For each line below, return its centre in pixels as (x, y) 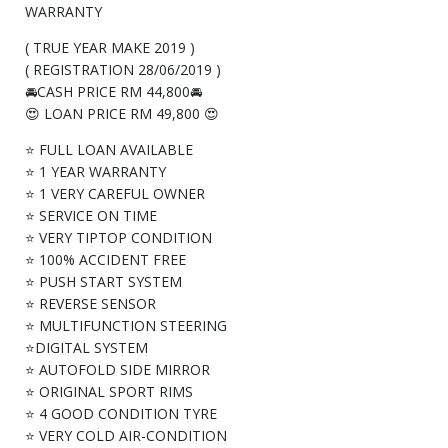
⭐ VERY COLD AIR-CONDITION (126, 436)
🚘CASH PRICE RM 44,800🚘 (113, 92)
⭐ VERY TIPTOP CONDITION (118, 238)
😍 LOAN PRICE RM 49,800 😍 (122, 114)
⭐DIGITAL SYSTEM (86, 348)
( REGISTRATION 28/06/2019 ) (123, 70)
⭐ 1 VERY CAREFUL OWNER (115, 194)
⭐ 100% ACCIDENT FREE (105, 260)
